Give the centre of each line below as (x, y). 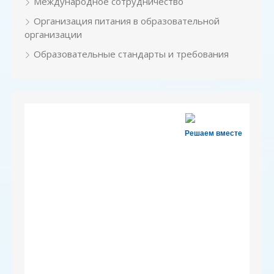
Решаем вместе (213, 133)
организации (53, 34)
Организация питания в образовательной (127, 21)
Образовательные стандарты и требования (131, 54)
